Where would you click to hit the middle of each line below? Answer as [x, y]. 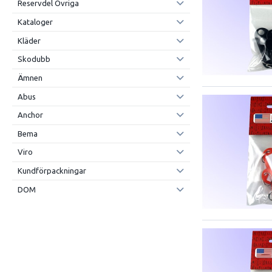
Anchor [30, 115]
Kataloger [35, 22]
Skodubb [34, 59]
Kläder [29, 40]
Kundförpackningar [52, 171]
